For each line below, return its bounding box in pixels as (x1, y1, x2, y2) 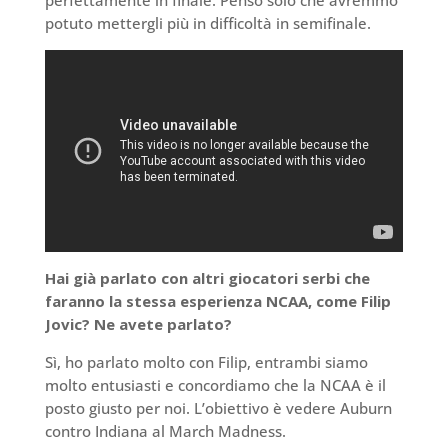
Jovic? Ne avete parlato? (44, 314, 232, 335)
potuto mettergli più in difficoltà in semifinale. (44, 13, 371, 34)
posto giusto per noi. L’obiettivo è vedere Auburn (44, 398, 392, 419)
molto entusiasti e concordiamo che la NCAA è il (44, 375, 386, 396)
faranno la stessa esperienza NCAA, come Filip (44, 291, 391, 312)
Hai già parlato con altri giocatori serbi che (44, 268, 370, 289)
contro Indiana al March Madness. (44, 421, 286, 442)
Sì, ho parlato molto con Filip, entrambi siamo (44, 352, 368, 373)
